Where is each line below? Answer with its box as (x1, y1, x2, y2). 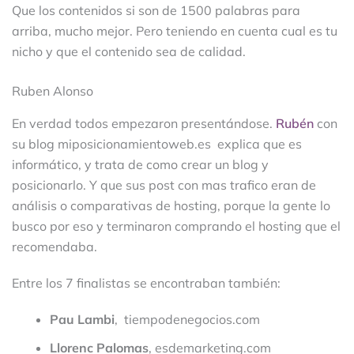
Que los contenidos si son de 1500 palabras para (12, 2, 300, 18)
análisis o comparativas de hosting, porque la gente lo (12, 197, 330, 213)
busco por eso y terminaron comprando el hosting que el (12, 217, 341, 234)
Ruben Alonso (12, 82, 93, 99)
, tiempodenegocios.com (115, 311, 260, 327)
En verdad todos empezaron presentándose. (12, 115, 276, 131)
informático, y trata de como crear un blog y (12, 156, 269, 172)
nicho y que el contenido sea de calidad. (12, 43, 246, 59)
